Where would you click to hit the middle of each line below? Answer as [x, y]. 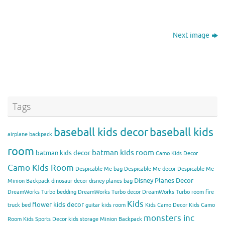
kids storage [83, 219]
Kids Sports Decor [45, 219]
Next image [191, 36]
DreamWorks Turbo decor [109, 192]
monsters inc [169, 218]
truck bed [19, 205]
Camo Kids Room [41, 168]
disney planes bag [111, 181]
